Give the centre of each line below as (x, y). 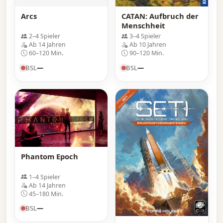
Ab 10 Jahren (148, 45)
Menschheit (143, 26)
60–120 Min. (46, 53)
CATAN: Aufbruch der (160, 16)
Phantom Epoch (50, 157)
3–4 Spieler (145, 36)
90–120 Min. (147, 53)
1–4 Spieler (45, 177)
